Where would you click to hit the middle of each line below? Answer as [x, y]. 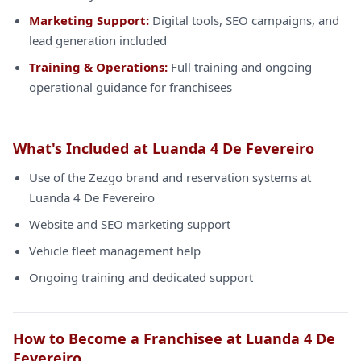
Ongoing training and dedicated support [141, 277]
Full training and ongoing [240, 67]
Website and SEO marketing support [130, 224]
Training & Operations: [98, 67]
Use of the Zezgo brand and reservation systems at [170, 177]
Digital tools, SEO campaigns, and [244, 20]
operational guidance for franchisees [131, 87]
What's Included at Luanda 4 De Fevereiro [164, 148]
